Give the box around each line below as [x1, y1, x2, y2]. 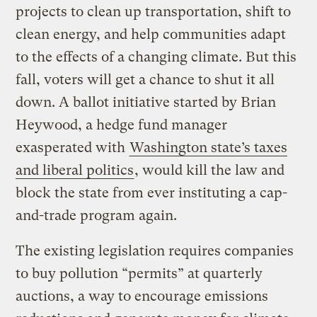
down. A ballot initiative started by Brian [16, 94, 277, 111]
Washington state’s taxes [129, 139, 288, 156]
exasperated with [16, 139, 129, 156]
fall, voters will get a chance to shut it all [16, 71, 275, 88]
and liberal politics [16, 162, 134, 179]
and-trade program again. [16, 207, 181, 224]
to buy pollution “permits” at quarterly [16, 265, 263, 282]
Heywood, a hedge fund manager [16, 117, 228, 134]
